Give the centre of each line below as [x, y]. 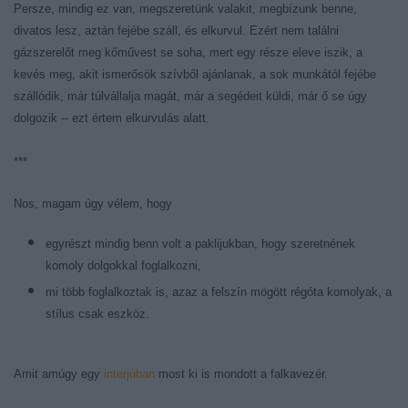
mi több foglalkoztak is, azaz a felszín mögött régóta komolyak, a [219, 292]
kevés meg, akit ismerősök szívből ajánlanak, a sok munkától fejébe [195, 74]
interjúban [129, 374]
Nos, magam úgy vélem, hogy [93, 204]
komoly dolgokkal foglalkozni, [123, 265]
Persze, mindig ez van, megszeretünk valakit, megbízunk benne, [185, 9]
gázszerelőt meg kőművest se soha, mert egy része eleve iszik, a [188, 52]
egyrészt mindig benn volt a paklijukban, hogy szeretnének [200, 244]
